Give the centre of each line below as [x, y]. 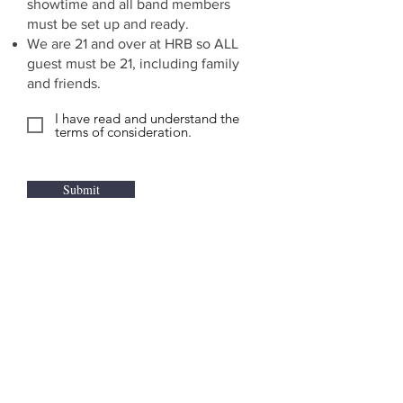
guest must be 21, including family [133, 63]
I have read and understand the [147, 118]
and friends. [64, 83]
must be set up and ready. [108, 24]
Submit [81, 189]
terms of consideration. [123, 132]
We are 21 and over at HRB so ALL [133, 44]
